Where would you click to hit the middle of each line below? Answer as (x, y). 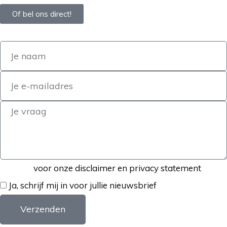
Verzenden (43, 209)
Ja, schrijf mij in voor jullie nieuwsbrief (83, 185)
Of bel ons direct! (42, 14)
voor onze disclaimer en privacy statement (116, 168)
